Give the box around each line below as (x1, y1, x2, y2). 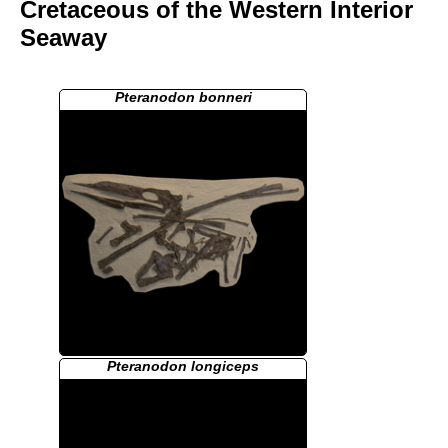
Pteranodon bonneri (114, 89, 252, 105)
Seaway (20, 24, 107, 52)
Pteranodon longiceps (107, 358, 260, 374)
